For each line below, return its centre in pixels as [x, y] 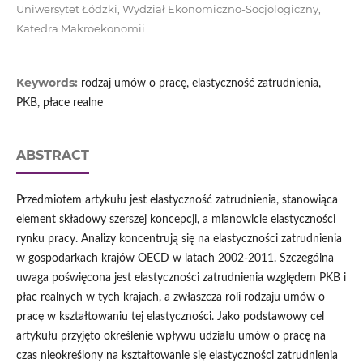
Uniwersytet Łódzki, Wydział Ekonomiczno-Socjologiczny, [168, 9]
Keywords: [48, 83]
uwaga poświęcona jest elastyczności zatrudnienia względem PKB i [181, 278]
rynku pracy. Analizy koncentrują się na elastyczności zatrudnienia [179, 239]
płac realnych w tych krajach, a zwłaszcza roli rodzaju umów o [170, 298]
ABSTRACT [52, 156]
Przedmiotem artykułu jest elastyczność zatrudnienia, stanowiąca [177, 201]
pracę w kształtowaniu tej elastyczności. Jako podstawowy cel [170, 317]
